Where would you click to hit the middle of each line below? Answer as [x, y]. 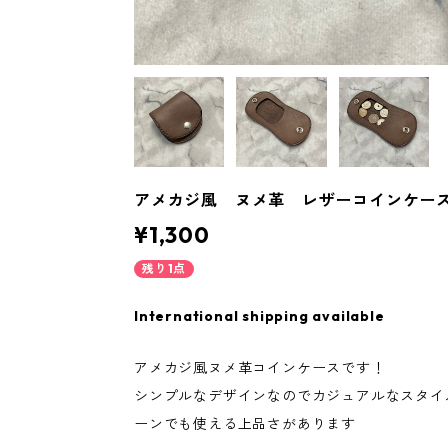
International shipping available [259, 316]
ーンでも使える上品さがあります [245, 424]
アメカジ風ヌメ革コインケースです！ [260, 368]
